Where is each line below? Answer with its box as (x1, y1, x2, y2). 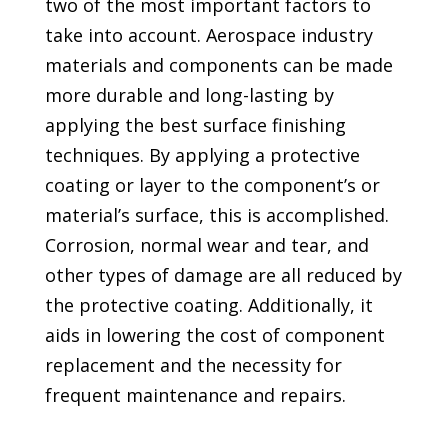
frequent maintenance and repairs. (44, 382, 346, 407)
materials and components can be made (44, 52, 393, 77)
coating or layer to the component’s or (44, 172, 380, 197)
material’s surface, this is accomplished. (44, 202, 389, 227)
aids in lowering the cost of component (44, 322, 385, 347)
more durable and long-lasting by (44, 82, 334, 107)
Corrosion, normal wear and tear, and (44, 232, 369, 257)
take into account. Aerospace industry (44, 22, 373, 47)
